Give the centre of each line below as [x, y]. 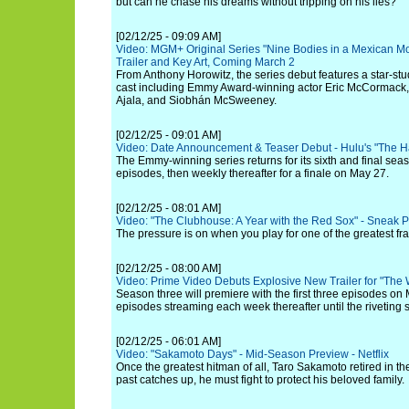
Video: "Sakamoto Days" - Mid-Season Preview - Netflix [252, 354]
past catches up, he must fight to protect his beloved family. [260, 380]
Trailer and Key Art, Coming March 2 [205, 62]
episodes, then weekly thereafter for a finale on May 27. [252, 173]
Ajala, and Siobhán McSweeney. [196, 100]
